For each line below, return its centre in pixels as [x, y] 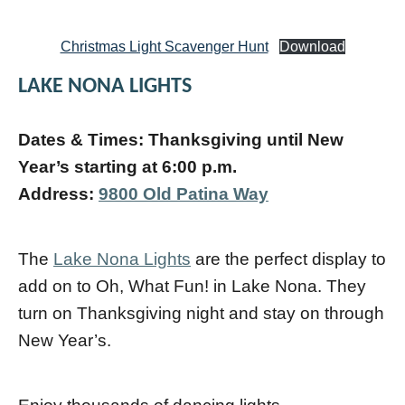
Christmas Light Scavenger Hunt [164, 46]
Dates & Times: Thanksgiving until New [181, 139]
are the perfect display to [288, 259]
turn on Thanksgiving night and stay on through [201, 313]
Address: [58, 193]
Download [312, 46]
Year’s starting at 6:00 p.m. [127, 166]
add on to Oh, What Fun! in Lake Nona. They [192, 286]
